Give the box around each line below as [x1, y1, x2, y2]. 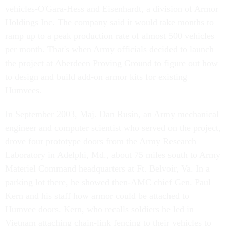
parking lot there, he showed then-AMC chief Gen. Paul [5, 177, 211, 187]
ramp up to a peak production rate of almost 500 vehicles [5, 31, 214, 41]
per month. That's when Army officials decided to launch [5, 44, 214, 54]
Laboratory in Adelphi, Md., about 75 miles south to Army [5, 150, 220, 160]
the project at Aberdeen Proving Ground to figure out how [5, 58, 218, 68]
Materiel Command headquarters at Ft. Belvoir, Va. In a [5, 163, 210, 174]
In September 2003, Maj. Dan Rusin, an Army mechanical [5, 109, 219, 119]
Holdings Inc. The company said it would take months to [5, 17, 214, 27]
